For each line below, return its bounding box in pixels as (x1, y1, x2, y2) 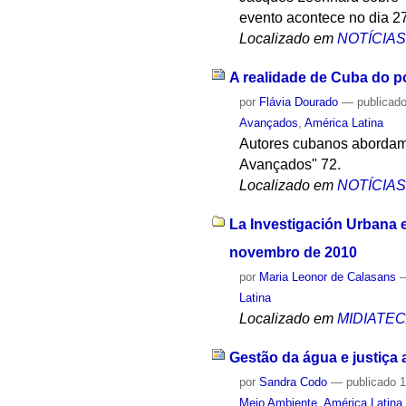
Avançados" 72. (239, 157, 342, 173)
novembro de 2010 (228, 244, 357, 260)
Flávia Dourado (259, 95, 339, 110)
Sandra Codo (259, 374, 328, 389)
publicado (346, 374, 397, 389)
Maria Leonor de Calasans (259, 269, 397, 284)
